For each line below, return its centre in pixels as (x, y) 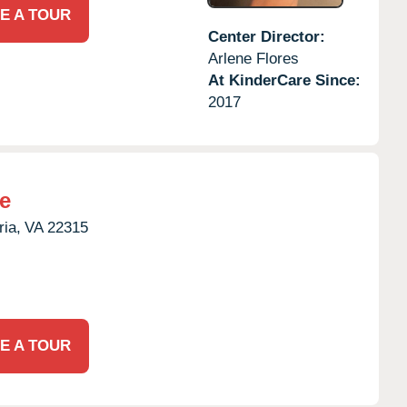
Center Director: (266, 36)
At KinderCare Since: (284, 80)
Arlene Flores (253, 58)
